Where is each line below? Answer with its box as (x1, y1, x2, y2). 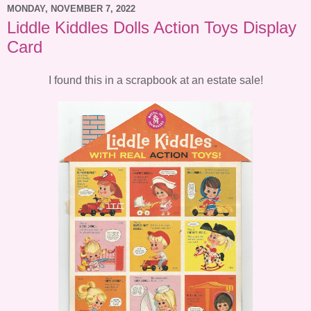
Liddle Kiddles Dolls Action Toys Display (7, 18, 296, 37)
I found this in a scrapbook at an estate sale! (48, 74, 263, 86)
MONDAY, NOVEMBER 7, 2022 (7, 3, 135, 14)
